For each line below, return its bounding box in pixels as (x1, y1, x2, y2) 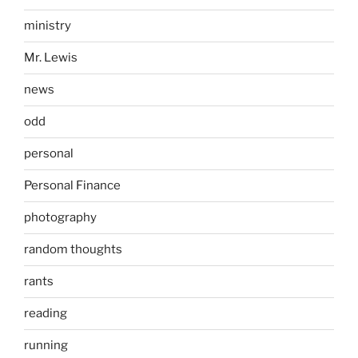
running (24, 338, 68, 353)
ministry (24, 18, 71, 34)
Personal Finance (24, 178, 121, 193)
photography (24, 210, 97, 225)
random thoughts (24, 242, 122, 257)
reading (24, 306, 67, 321)
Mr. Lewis (24, 50, 78, 66)
